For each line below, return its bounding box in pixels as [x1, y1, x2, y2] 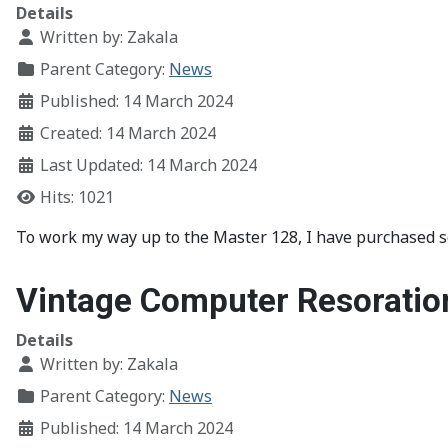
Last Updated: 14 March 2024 [40, 154, 257, 176]
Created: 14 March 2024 [40, 122, 216, 144]
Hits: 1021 [40, 186, 114, 208]
